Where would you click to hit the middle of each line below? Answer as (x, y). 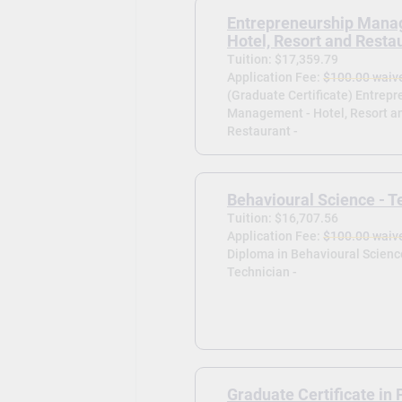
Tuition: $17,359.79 (282, 59)
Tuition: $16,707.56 (282, 218)
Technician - (262, 271)
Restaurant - (262, 131)
